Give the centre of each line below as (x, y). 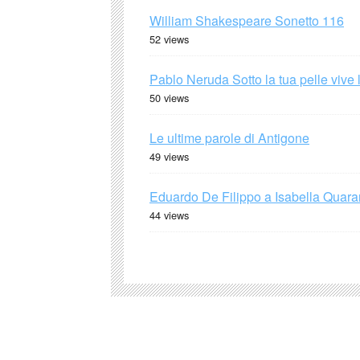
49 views (169, 156)
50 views (169, 97)
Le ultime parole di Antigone (229, 137)
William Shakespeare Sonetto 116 (247, 20)
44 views (169, 215)
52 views (169, 39)
